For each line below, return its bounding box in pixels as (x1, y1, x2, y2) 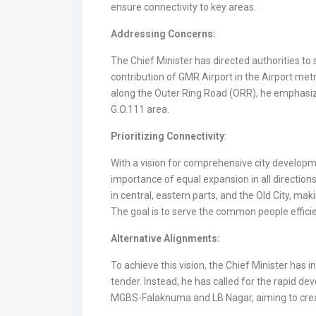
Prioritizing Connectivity (111, 130, 224, 142)
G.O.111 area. (111, 103, 169, 115)
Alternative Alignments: (111, 232, 220, 244)
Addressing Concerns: (111, 28, 216, 39)
